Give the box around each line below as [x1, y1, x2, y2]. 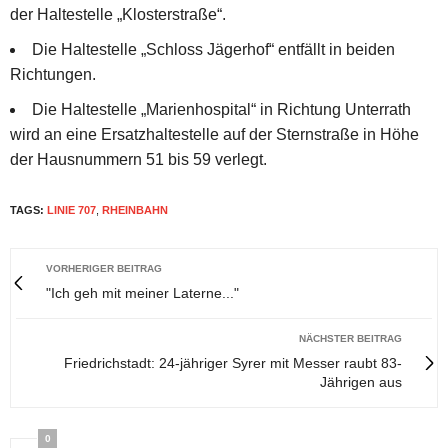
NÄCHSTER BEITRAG [299, 332, 402, 344]
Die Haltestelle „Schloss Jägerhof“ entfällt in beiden [32, 40, 395, 58]
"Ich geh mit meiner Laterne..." [46, 284, 239, 301]
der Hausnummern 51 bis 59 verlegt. [10, 150, 267, 168]
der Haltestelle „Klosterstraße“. [10, 5, 226, 23]
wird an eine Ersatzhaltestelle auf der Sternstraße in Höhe [10, 125, 419, 143]
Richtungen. [10, 65, 96, 83]
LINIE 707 [47, 203, 96, 216]
